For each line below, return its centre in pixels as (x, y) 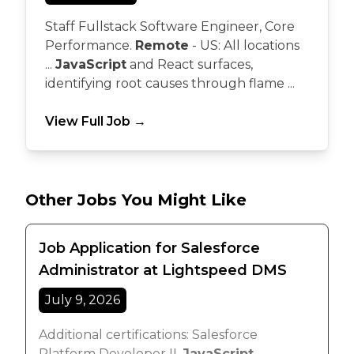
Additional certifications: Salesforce (148, 335)
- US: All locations (244, 45)
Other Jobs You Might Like (136, 200)
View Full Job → (96, 121)
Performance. (90, 45)
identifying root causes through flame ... (170, 83)
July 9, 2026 (83, 300)
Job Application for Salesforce (149, 248)
